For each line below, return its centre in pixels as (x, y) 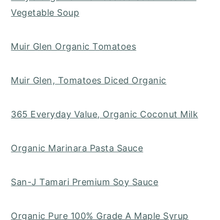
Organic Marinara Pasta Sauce (77, 148)
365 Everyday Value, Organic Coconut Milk (105, 114)
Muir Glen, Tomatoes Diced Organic (89, 81)
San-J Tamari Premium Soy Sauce (85, 182)
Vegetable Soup (45, 13)
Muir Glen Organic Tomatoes (74, 47)
